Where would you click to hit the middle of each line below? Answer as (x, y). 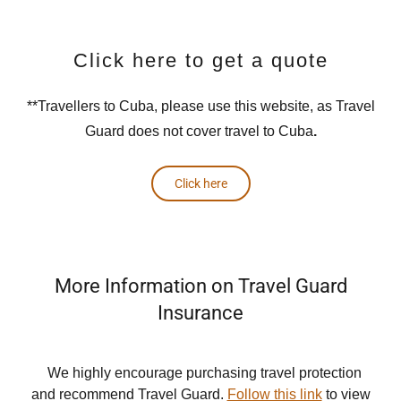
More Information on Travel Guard (200, 286)
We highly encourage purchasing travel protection (200, 373)
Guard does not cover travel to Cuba (199, 131)
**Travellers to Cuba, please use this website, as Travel (200, 106)
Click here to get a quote (200, 60)
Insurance (200, 313)
